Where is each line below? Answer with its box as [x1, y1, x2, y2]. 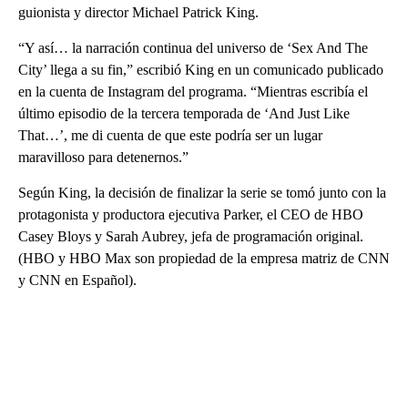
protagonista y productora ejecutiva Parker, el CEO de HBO [18, 207, 363, 223]
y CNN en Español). [18, 272, 137, 289]
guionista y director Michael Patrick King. [18, 5, 259, 21]
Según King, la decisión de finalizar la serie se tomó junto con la [18, 185, 386, 201]
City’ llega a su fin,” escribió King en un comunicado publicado [18, 62, 383, 78]
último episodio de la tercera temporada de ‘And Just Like [18, 106, 350, 122]
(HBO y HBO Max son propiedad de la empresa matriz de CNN [18, 250, 390, 267]
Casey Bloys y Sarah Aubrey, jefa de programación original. [18, 229, 363, 245]
